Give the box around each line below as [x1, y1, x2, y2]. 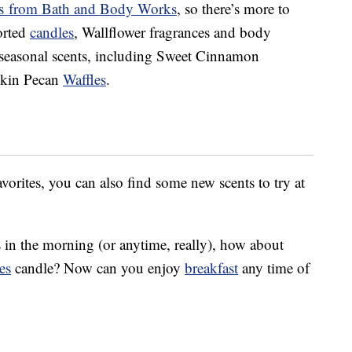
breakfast [185, 258, 238, 278]
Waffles [63, 69, 106, 90]
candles [30, 22, 74, 42]
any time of [238, 258, 310, 278]
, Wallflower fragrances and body [74, 22, 271, 42]
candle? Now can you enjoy [11, 258, 185, 278]
